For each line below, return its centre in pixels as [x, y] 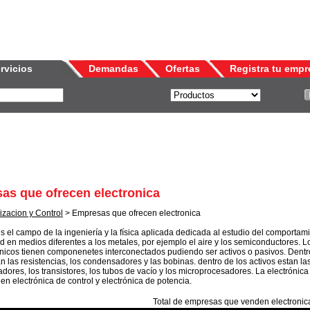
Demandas [113, 69]
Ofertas [183, 69]
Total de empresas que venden [212, 302]
